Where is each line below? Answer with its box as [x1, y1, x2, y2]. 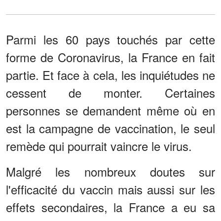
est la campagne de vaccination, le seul [6, 119, 215, 137]
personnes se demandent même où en [6, 102, 215, 119]
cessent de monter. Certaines [6, 84, 215, 102]
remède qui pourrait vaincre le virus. [6, 137, 192, 155]
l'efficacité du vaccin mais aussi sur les [6, 181, 215, 198]
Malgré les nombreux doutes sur [6, 163, 215, 181]
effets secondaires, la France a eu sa [6, 198, 215, 216]
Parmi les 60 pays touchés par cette [6, 31, 215, 48]
